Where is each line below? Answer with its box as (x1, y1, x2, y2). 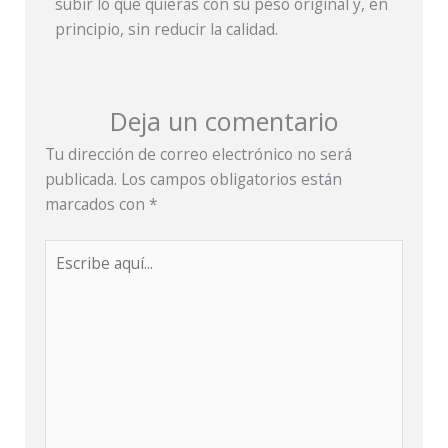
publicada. (45, 168, 117, 191)
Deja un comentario (109, 104, 339, 139)
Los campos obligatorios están (121, 168, 342, 191)
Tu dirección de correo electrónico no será (45, 143, 352, 166)
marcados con (45, 193, 149, 216)
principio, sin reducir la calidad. (55, 18, 279, 41)
